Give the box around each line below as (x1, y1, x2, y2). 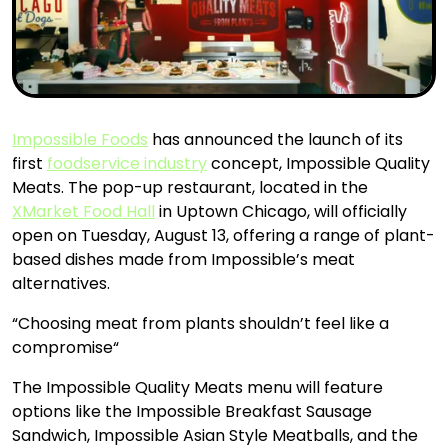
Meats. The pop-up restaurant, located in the (12, 176, 368, 200)
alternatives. (12, 272, 110, 296)
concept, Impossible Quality (207, 152, 430, 176)
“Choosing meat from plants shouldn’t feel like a (12, 312, 389, 336)
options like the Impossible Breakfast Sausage (12, 400, 372, 424)
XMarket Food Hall (12, 200, 155, 224)
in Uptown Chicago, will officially (155, 200, 407, 224)
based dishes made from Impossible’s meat (12, 248, 355, 272)
